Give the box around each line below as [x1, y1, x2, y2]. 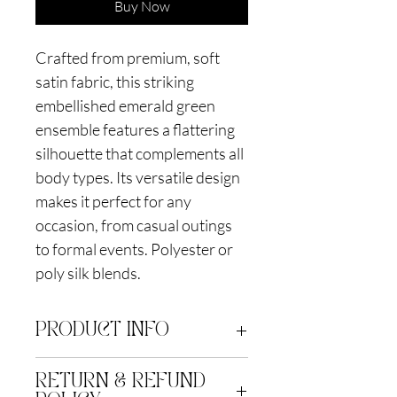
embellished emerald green [35, 96, 215, 116]
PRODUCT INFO [35, 322, 169, 340]
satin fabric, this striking [35, 72, 194, 92]
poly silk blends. [35, 263, 141, 284]
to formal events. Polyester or [35, 239, 233, 260]
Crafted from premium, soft [35, 48, 220, 68]
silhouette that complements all [35, 144, 244, 164]
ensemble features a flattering [35, 120, 235, 140]
